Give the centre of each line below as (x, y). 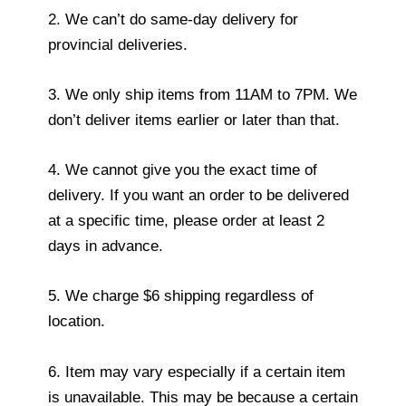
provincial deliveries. (118, 44)
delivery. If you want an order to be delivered (198, 196)
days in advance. (106, 246)
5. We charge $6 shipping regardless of (181, 296)
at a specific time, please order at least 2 (186, 221)
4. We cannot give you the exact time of (183, 170)
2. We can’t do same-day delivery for (173, 19)
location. (77, 322)
